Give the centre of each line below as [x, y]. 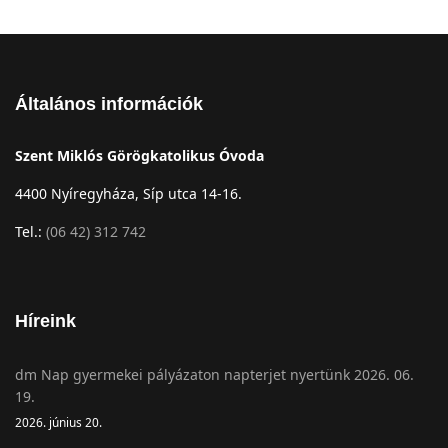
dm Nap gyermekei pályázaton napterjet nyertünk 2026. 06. [214, 374]
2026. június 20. [58, 421]
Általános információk [109, 103]
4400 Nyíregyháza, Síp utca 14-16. [128, 193]
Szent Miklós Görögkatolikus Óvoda [139, 155]
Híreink [45, 320]
